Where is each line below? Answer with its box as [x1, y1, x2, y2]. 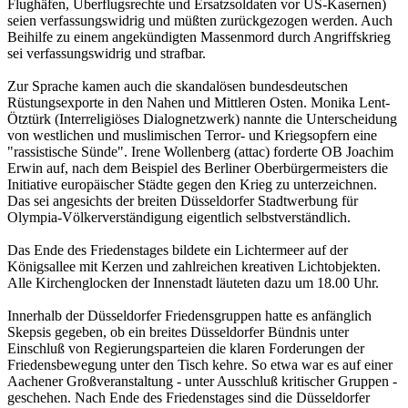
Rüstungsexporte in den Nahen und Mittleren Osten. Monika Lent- [7, 94, 390, 110]
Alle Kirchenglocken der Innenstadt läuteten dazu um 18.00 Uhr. [7, 274, 379, 291]
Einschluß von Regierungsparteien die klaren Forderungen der [7, 340, 364, 356]
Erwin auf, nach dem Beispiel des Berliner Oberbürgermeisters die [7, 159, 388, 176]
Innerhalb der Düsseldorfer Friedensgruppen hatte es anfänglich [7, 307, 372, 323]
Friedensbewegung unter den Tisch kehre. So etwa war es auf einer [7, 356, 393, 372]
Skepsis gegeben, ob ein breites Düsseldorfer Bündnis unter [7, 323, 349, 340]
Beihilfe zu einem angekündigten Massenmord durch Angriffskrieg [7, 28, 391, 45]
